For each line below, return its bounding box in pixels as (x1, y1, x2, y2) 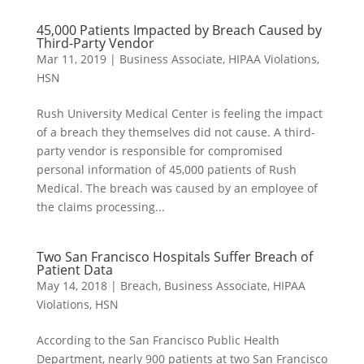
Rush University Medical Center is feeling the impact (36, 106, 323, 121)
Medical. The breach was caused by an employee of (36, 180, 318, 196)
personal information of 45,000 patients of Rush (36, 162, 297, 177)
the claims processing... (36, 199, 165, 214)
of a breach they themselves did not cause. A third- (36, 124, 315, 140)
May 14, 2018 (36, 278, 107, 293)
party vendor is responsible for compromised (36, 143, 283, 158)
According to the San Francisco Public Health (36, 332, 279, 348)
